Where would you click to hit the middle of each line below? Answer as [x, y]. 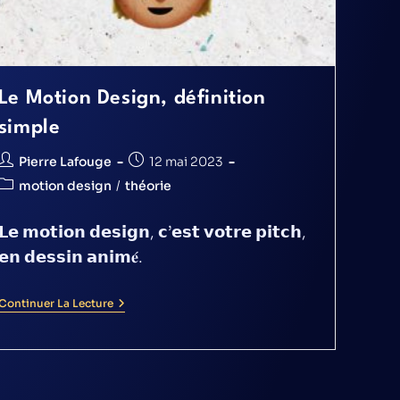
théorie [148, 186]
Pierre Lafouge [65, 162]
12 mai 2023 [186, 162]
